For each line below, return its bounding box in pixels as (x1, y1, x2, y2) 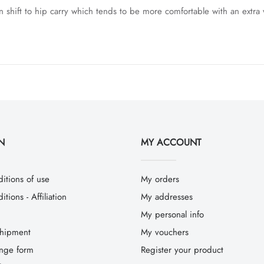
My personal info (141, 207, 204, 221)
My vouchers (141, 225, 189, 239)
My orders (141, 172, 179, 186)
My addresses (141, 190, 193, 203)
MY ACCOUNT (141, 135, 201, 149)
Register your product (141, 243, 223, 256)
